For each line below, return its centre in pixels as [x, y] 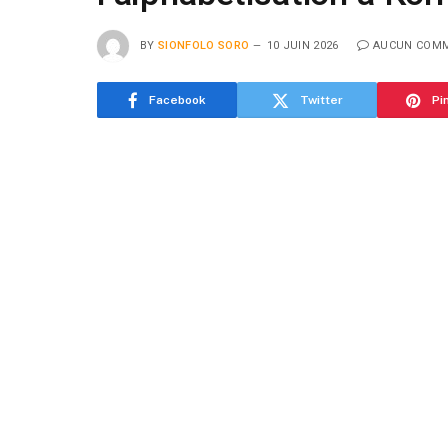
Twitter [321, 100]
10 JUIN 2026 [302, 45]
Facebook [177, 100]
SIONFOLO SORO [204, 45]
